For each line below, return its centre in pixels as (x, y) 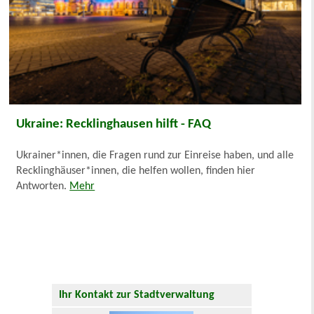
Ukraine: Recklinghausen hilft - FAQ (114, 125)
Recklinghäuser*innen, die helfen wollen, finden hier (136, 171)
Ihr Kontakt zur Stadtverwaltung (137, 295)
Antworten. (43, 187)
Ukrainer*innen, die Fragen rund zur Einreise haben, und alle (155, 156)
